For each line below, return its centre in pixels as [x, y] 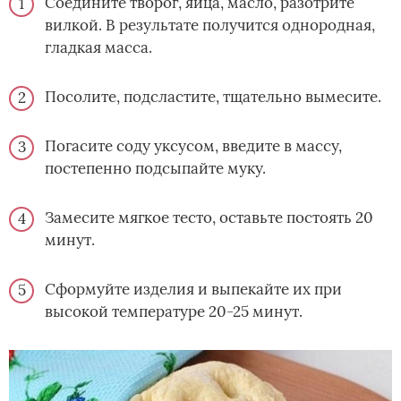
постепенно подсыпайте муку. [155, 168]
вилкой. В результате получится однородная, [210, 25]
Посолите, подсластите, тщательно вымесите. [213, 96]
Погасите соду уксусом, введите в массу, [193, 145]
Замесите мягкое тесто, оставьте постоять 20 [209, 217]
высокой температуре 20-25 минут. [174, 311]
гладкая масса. [98, 47]
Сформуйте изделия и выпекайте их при [193, 289]
